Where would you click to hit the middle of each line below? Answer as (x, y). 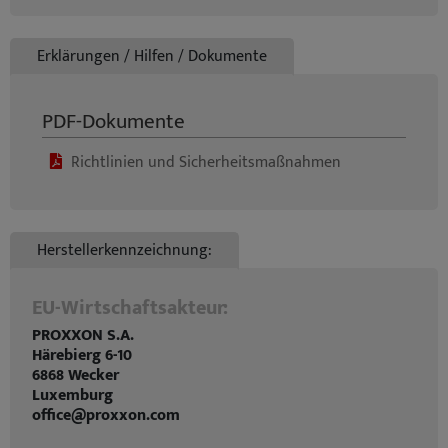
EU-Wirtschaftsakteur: (130, 308)
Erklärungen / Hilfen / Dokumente (152, 56)
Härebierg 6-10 (82, 355)
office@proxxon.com (106, 415)
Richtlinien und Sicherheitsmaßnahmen (206, 162)
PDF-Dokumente (113, 121)
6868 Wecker (75, 375)
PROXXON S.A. (83, 335)
